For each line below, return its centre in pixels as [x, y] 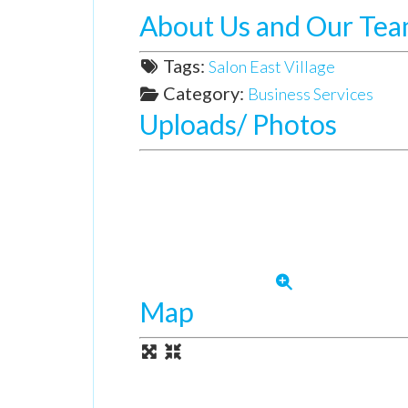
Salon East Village [271, 66]
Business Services [310, 94]
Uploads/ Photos [238, 124]
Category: [205, 93]
